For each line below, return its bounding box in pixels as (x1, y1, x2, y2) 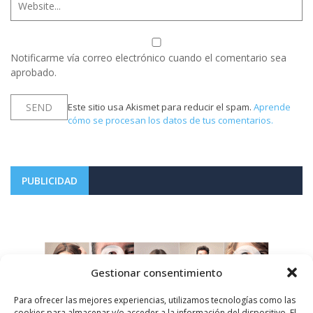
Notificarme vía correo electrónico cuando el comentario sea (10, 51, 286, 65)
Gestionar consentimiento (91, 265, 222, 279)
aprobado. (10, 66, 57, 80)
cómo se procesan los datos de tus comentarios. (68, 114, 273, 127)
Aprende (254, 101, 291, 114)
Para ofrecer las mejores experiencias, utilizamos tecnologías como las (14, 294, 296, 306)
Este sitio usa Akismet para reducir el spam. (68, 101, 254, 114)
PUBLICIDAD (22, 173, 78, 187)
